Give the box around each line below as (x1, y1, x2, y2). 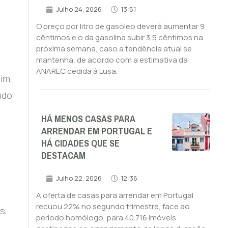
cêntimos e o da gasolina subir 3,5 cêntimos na (36, 32, 203, 43)
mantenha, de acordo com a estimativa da (36, 54, 188, 66)
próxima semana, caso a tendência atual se (36, 43, 192, 54)
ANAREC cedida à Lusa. (36, 66, 118, 77)
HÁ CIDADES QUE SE (41, 135, 120, 153)
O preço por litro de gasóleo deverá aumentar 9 (36, 21, 205, 32)
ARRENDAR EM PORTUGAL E (41, 123, 152, 140)
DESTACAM (41, 147, 85, 165)
